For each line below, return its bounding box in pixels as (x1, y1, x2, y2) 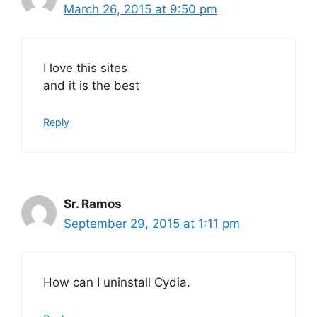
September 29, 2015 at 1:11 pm (64, 216, 240, 231)
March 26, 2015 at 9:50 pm (64, 1, 217, 16)
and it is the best (43, 79, 139, 93)
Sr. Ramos (64, 196, 122, 211)
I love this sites (43, 61, 127, 75)
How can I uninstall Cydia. (43, 275, 190, 289)
